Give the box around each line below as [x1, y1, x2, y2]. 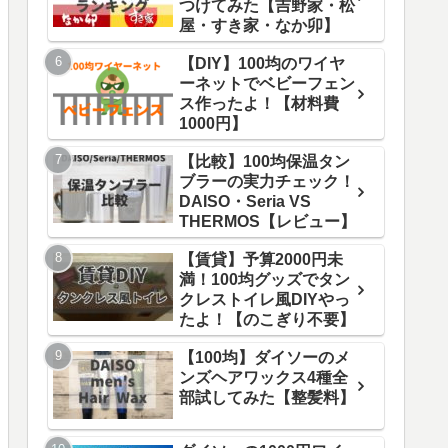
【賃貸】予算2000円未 [179, 251, 343, 269]
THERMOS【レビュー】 [179, 213, 356, 231]
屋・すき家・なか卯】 [179, 17, 339, 35]
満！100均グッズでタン [179, 271, 350, 289]
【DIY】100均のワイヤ [179, 55, 345, 73]
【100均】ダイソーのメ [179, 349, 350, 367]
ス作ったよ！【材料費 [179, 95, 339, 113]
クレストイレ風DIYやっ [179, 291, 350, 309]
